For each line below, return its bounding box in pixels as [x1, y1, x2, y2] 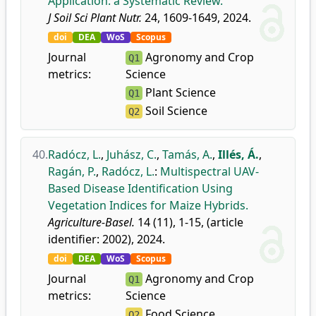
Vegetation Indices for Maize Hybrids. [48, 197, 248, 213]
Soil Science [142, 103, 207, 119]
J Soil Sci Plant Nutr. [48, 10, 142, 25]
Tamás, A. [162, 147, 212, 162]
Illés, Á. [218, 147, 259, 162]
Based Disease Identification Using [48, 181, 233, 196]
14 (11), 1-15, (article [135, 214, 243, 230]
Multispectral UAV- [160, 164, 259, 179]
